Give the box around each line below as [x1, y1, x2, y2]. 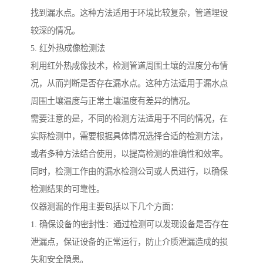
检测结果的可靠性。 [31, 184, 104, 194]
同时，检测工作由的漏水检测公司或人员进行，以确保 [31, 166, 228, 176]
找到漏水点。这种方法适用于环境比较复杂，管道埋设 [31, 8, 228, 18]
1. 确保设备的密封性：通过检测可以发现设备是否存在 [31, 219, 228, 229]
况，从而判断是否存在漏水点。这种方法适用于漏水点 [31, 78, 228, 88]
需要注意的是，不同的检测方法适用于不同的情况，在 [31, 113, 228, 123]
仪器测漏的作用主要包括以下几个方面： [31, 201, 178, 211]
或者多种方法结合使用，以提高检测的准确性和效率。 [31, 149, 228, 159]
